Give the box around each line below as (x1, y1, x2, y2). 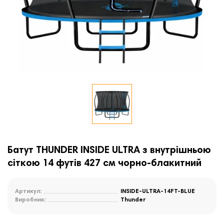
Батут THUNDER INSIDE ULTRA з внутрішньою (7, 145, 211, 156)
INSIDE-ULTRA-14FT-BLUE (120, 188, 195, 195)
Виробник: (15, 197, 46, 203)
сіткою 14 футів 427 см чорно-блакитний (7, 158, 201, 169)
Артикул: (15, 188, 41, 195)
